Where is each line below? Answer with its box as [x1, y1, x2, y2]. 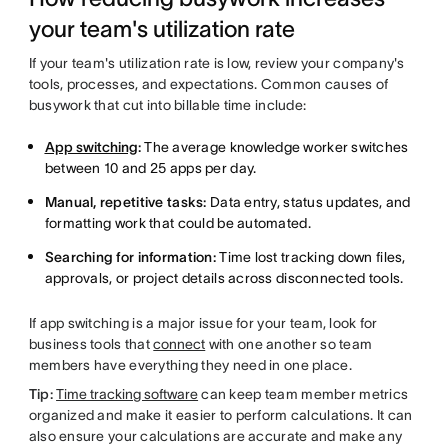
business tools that [28, 336, 154, 352]
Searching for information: [44, 249, 216, 265]
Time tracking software [56, 386, 199, 402]
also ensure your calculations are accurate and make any [28, 428, 403, 444]
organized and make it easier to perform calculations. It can [28, 407, 413, 423]
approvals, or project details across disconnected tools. [44, 270, 404, 286]
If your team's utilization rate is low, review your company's [28, 55, 405, 71]
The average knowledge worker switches [140, 139, 409, 155]
